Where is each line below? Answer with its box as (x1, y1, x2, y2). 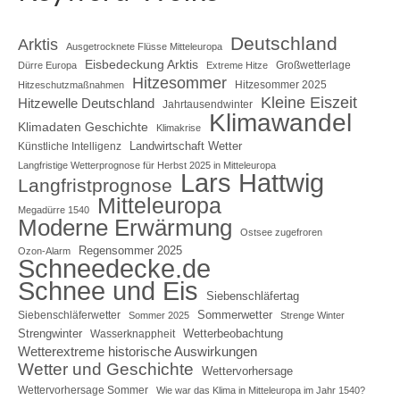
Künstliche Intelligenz (18, 139, 121, 153)
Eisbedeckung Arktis (85, 56, 198, 71)
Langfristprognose (18, 174, 172, 196)
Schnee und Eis (18, 275, 198, 305)
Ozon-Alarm (18, 245, 71, 256)
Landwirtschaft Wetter (129, 138, 242, 153)
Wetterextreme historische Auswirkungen (18, 344, 257, 359)
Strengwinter (18, 326, 82, 340)
